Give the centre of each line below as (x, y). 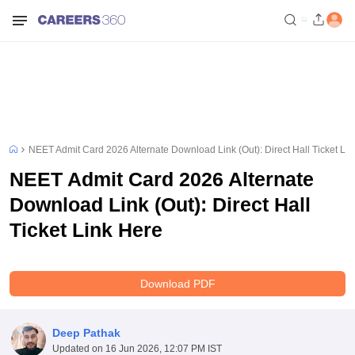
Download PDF (177, 283)
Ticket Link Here (86, 230)
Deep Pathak (86, 332)
